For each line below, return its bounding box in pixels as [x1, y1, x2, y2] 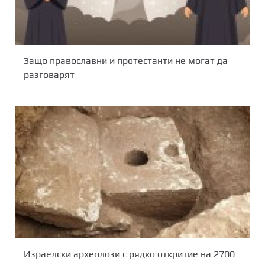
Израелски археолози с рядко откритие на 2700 [24, 248, 235, 260]
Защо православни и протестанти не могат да [24, 54, 228, 66]
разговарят [24, 69, 75, 80]
